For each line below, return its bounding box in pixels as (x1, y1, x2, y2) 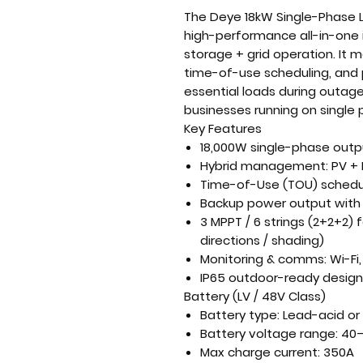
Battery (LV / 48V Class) (184, 288, 326, 305)
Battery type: (200, 306, 280, 323)
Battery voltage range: (200, 325, 338, 342)
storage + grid (184, 45, 270, 62)
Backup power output (200, 194, 331, 211)
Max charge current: (200, 344, 320, 361)
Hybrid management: (200, 157, 328, 174)
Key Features (184, 120, 262, 137)
